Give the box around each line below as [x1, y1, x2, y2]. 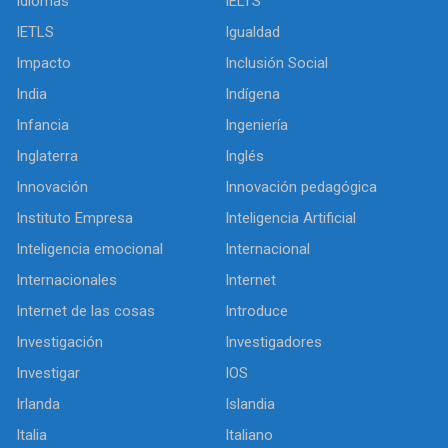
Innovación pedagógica [225, 178, 377, 196]
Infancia [16, 116, 69, 134]
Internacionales [16, 271, 117, 289]
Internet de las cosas [16, 302, 155, 320]
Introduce [225, 302, 288, 320]
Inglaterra [16, 147, 78, 165]
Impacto [16, 54, 71, 72]
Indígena [225, 85, 280, 103]
